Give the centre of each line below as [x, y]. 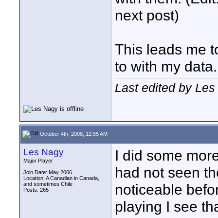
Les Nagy [44, 152]
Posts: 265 [36, 190]
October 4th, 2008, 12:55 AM [73, 134]
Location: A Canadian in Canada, [61, 178]
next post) [147, 15]
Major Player [38, 161]
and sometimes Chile [48, 184]
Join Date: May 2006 [48, 172]
